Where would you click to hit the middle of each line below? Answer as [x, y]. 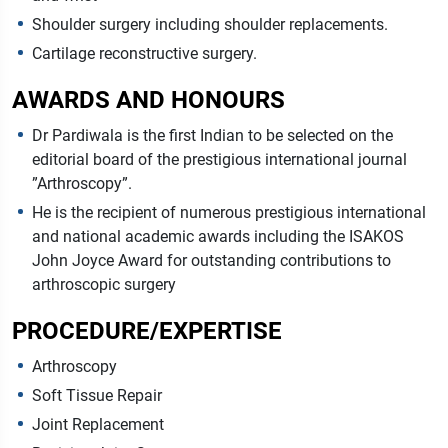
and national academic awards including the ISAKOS [218, 237]
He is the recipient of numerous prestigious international [229, 213]
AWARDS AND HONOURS [148, 100]
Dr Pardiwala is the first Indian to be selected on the [212, 136]
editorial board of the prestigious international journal [219, 160]
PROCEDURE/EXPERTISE [147, 331]
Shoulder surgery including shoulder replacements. [210, 25]
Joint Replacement [98, 425]
